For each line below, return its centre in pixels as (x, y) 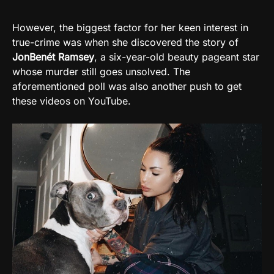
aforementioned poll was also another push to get (127, 86)
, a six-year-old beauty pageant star (177, 57)
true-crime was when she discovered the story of (125, 42)
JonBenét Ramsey (53, 57)
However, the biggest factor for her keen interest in (130, 27)
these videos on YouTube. (72, 101)
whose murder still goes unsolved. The (101, 71)
